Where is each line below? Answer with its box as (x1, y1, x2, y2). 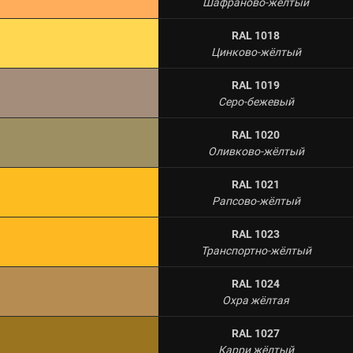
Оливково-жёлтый (207, 143, 304, 159)
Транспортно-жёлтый (200, 243, 311, 258)
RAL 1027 (232, 325, 280, 341)
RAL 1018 (232, 28, 280, 43)
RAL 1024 (232, 276, 280, 292)
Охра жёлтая (222, 292, 289, 308)
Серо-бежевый (217, 94, 294, 110)
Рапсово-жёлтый (211, 193, 300, 209)
